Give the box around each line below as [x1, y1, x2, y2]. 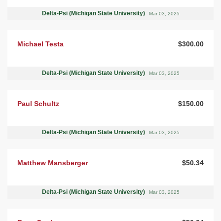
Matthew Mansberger [17, 159, 88, 167]
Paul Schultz [17, 99, 59, 108]
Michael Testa [17, 39, 64, 48]
